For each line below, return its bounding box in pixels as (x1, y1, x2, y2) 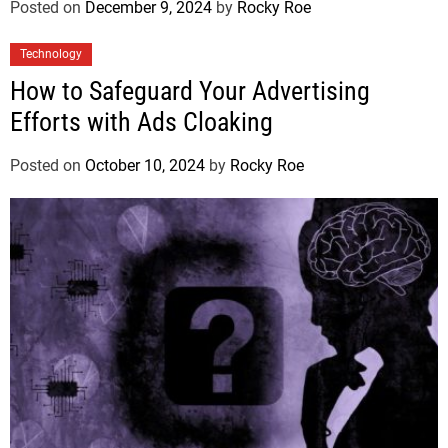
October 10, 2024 (85, 156, 205, 176)
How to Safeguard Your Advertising (10, 76, 370, 107)
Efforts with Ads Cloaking (10, 107, 273, 138)
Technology (20, 47, 82, 62)
